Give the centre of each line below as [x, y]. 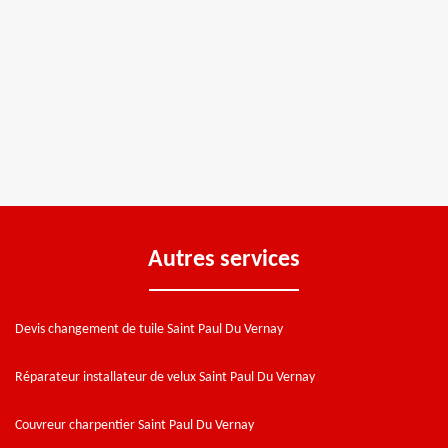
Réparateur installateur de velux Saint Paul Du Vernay [165, 377]
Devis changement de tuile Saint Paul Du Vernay [149, 329]
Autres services [224, 259]
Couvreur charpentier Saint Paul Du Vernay [134, 425]
